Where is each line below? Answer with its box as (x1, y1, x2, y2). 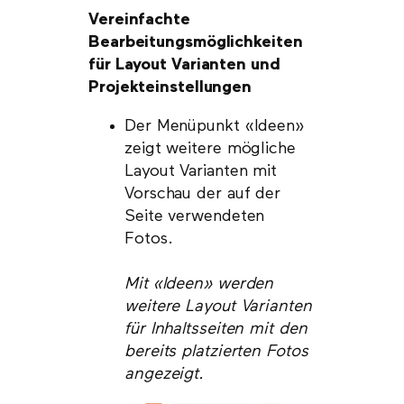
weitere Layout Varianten (124, 298, 312, 316)
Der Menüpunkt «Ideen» (124, 118, 304, 135)
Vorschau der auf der (124, 186, 280, 203)
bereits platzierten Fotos (124, 344, 308, 361)
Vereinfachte (88, 11, 190, 28)
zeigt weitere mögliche (124, 141, 296, 158)
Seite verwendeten (124, 208, 265, 225)
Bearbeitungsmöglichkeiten (88, 33, 303, 50)
